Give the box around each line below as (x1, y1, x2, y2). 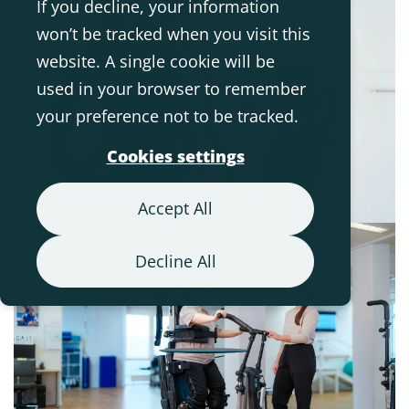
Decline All (134, 249, 216, 272)
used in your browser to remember (37, 78, 306, 100)
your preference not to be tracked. (37, 105, 299, 127)
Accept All (138, 197, 213, 220)
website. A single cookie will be (37, 50, 275, 72)
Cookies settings (106, 144, 245, 167)
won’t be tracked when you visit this (37, 23, 310, 45)
